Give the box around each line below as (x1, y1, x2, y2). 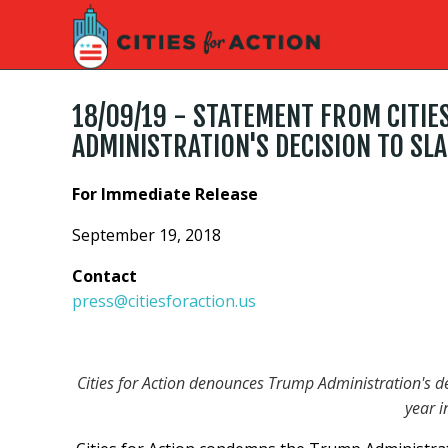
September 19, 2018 (72, 224, 221, 246)
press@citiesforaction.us (72, 290, 256, 312)
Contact (72, 265, 137, 287)
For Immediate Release (72, 183, 258, 205)
